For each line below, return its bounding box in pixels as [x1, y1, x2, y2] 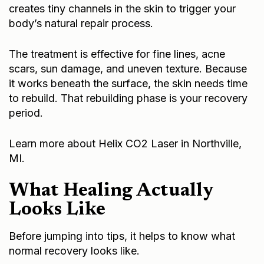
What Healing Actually [9, 181, 213, 200]
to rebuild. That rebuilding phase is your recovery [9, 91, 247, 104]
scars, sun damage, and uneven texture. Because [9, 62, 247, 75]
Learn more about [9, 137, 98, 150]
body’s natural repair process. [9, 16, 153, 29]
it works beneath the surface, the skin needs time [9, 77, 247, 90]
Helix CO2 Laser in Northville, [98, 137, 242, 150]
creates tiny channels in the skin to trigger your [9, 2, 236, 15]
